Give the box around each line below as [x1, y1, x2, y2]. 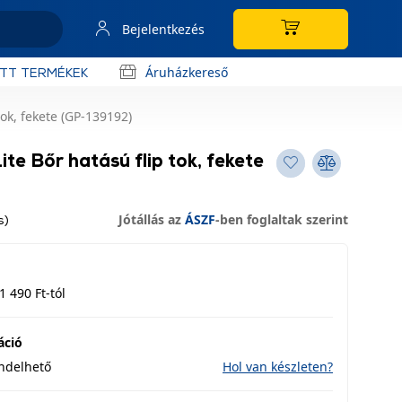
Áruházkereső [145, 63, 228, 81]
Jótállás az [118, 211, 185, 228]
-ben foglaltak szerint [215, 211, 348, 228]
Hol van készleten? [223, 358, 333, 375]
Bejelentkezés [122, 20, 205, 38]
